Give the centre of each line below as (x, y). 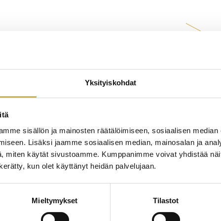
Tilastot (166, 200)
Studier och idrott (65, 102)
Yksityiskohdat (110, 82)
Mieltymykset (55, 200)
